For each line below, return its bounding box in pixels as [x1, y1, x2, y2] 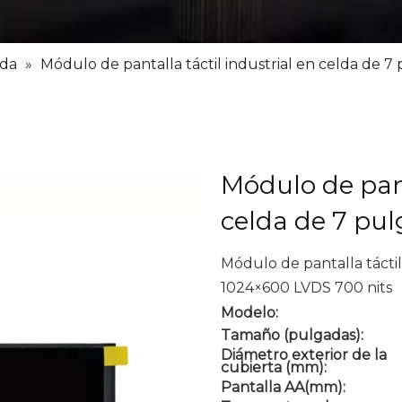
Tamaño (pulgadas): [221, 327, 364, 344]
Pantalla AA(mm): [221, 379, 346, 396]
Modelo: [221, 304, 279, 321]
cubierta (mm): [221, 359, 328, 376]
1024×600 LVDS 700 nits [221, 279, 393, 296]
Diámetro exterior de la [221, 346, 388, 363]
